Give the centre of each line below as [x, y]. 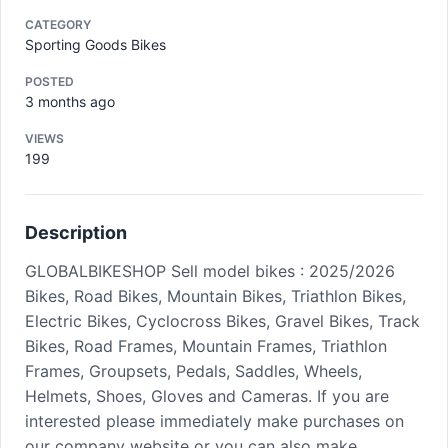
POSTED [49, 81]
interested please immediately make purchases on [214, 421]
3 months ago [70, 101]
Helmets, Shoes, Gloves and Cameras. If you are [207, 396]
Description [76, 232]
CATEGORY [58, 24]
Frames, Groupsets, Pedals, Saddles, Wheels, [193, 371]
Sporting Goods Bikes [95, 44]
